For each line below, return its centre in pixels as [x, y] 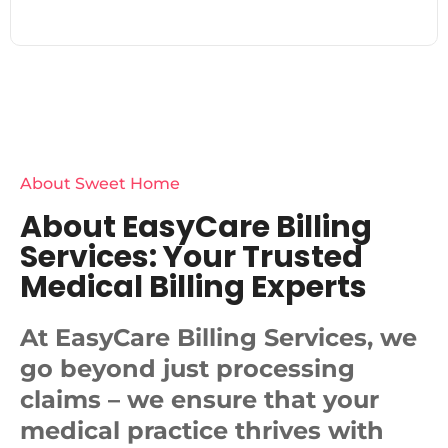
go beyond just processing [187, 368]
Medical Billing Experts [193, 286]
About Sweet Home [100, 183]
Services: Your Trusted [191, 256]
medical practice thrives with [202, 430]
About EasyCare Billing [196, 226]
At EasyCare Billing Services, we [218, 337]
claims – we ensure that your [199, 399]
